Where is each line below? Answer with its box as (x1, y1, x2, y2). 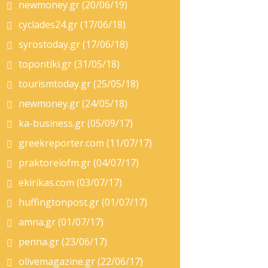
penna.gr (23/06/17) (19, 235, 107, 248)
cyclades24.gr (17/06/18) (19, 18, 126, 31)
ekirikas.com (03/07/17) (19, 176, 122, 189)
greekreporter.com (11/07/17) (19, 136, 152, 150)
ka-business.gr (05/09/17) (19, 117, 133, 130)
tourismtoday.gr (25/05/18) (19, 77, 139, 90)
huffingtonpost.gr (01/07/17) (19, 196, 147, 209)
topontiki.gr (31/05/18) (19, 57, 120, 71)
